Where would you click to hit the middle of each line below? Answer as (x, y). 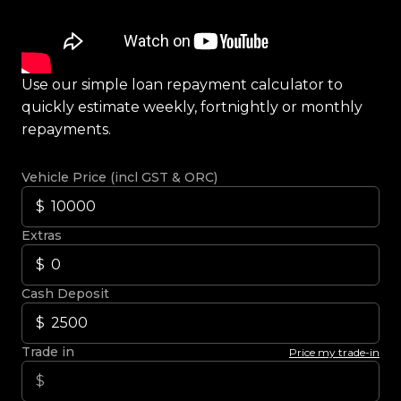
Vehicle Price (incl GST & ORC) (119, 177)
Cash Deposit (65, 294)
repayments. (66, 129)
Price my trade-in (334, 352)
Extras (42, 235)
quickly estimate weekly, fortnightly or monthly (192, 107)
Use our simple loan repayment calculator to (182, 85)
